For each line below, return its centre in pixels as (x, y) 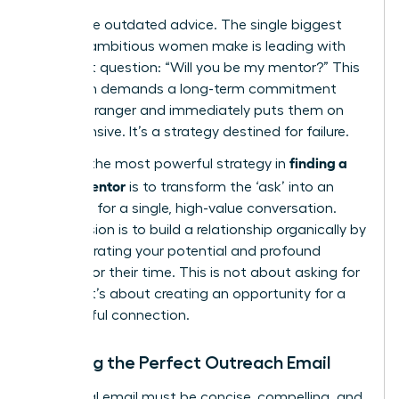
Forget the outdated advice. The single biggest (187, 25)
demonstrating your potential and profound (177, 252)
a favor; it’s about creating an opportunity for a (189, 294)
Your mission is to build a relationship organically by (199, 230)
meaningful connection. (111, 316)
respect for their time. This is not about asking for (196, 273)
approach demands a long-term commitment (185, 90)
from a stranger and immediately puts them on (188, 111)
